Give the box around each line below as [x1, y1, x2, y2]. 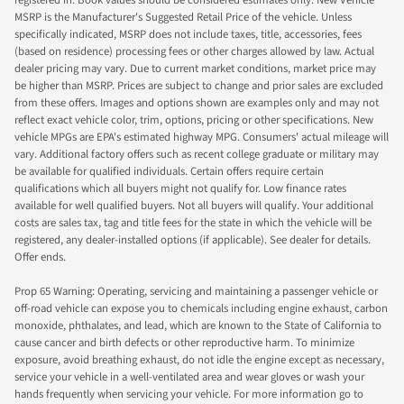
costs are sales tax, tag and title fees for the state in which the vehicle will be [14, 215, 372, 232]
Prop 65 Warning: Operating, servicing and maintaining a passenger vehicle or [14, 283, 378, 300]
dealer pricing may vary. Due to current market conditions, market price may [14, 60, 376, 78]
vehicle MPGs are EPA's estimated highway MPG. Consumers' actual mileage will [14, 129, 389, 146]
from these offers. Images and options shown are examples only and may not [14, 95, 379, 112]
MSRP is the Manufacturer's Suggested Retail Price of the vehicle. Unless [14, 9, 352, 26]
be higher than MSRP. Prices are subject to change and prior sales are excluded [14, 78, 383, 95]
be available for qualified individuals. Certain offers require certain [14, 163, 324, 180]
